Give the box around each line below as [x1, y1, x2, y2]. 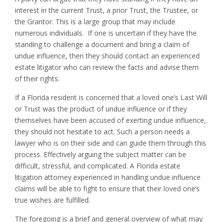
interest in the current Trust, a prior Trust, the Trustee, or [15, 5, 198, 15]
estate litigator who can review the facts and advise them [15, 62, 199, 72]
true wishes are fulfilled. [15, 195, 90, 205]
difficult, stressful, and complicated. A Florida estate [15, 161, 180, 170]
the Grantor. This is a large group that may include [15, 16, 175, 26]
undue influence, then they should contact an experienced [15, 51, 200, 60]
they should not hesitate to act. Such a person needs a [15, 126, 190, 136]
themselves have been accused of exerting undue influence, [15, 115, 206, 125]
